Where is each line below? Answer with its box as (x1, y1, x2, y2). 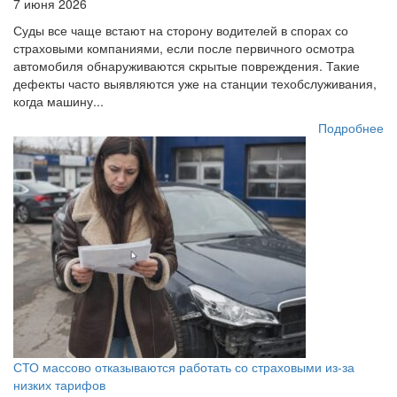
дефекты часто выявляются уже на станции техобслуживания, (13, 74, 377, 92)
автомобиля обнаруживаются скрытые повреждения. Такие (13, 56, 360, 74)
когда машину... (13, 91, 104, 110)
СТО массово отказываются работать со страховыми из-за (13, 357, 354, 376)
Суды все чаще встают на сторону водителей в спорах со (13, 20, 348, 39)
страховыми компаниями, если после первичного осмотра (13, 38, 354, 57)
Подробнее (318, 118, 384, 136)
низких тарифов (13, 375, 105, 393)
